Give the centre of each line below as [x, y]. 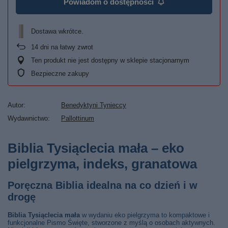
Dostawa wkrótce [56, 31]
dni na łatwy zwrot [66, 47]
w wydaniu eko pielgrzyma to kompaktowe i [145, 215]
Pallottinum [78, 118]
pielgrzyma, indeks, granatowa [102, 164]
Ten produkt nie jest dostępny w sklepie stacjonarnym [110, 60]
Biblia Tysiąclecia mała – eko [96, 148]
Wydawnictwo [28, 118]
